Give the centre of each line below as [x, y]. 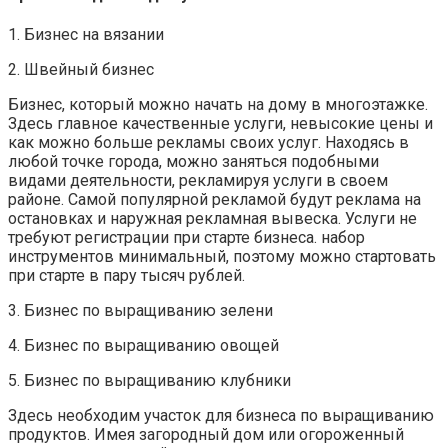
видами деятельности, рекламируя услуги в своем [198, 180]
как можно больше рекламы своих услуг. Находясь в [208, 142]
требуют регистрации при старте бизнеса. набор [186, 237]
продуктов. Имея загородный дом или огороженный [206, 434]
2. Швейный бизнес [81, 69]
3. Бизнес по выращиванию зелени [140, 310]
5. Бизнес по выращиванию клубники [149, 380]
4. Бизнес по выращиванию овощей [143, 345]
